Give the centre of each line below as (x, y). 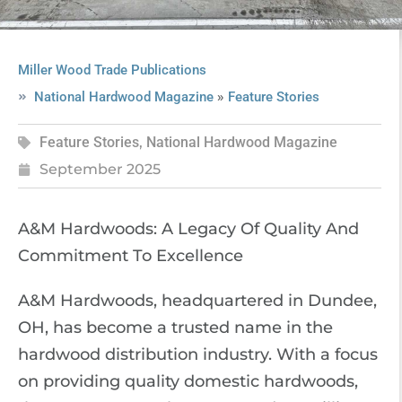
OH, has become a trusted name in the (175, 328)
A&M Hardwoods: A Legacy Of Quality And (188, 229)
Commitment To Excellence (133, 256)
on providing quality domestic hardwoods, (188, 381)
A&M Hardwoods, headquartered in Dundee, (197, 301)
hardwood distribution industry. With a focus (198, 354)
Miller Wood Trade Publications (112, 70)
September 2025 (100, 169)
